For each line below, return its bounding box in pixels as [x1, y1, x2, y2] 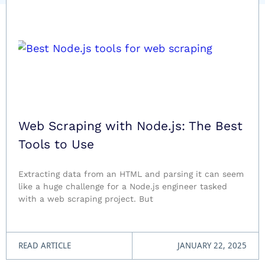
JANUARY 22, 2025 [177, 240, 247, 251]
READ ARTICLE [18, 240, 71, 251]
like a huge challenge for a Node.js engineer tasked [18, 182, 227, 191]
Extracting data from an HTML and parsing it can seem [18, 169, 244, 179]
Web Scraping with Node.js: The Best [18, 118, 243, 133]
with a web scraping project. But [18, 194, 153, 203]
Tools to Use [18, 137, 94, 151]
